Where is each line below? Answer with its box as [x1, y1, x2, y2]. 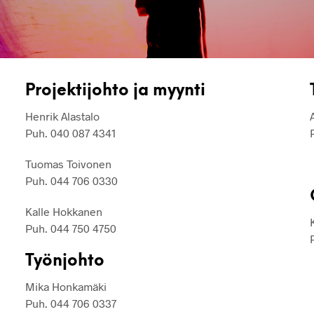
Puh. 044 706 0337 [25, 296, 116, 310]
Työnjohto [25, 253, 104, 271]
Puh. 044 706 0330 [25, 174, 118, 188]
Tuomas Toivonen [25, 157, 111, 171]
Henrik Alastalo [25, 109, 100, 123]
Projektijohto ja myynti [25, 83, 205, 100]
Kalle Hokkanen [25, 205, 102, 219]
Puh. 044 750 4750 [25, 221, 116, 235]
